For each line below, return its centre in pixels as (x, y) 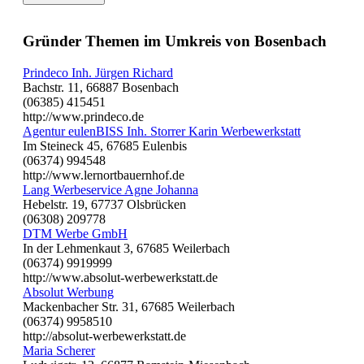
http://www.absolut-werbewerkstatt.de (120, 277)
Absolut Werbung (68, 292)
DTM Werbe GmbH (75, 233)
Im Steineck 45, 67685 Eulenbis (105, 145)
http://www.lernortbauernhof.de (104, 175)
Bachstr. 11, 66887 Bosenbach (101, 87)
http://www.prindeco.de (83, 116)
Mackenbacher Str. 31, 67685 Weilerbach (129, 306)
